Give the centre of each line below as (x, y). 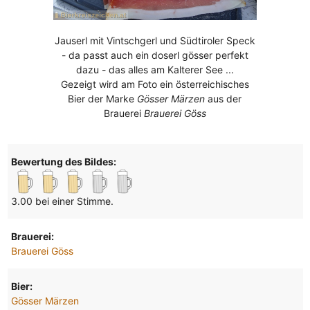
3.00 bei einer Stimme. (62, 201)
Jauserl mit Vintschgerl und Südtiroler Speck (155, 40)
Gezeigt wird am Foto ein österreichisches (155, 84)
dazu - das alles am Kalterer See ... (155, 69)
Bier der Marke (103, 98)
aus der (224, 98)
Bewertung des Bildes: (63, 161)
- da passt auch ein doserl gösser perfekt (155, 55)
